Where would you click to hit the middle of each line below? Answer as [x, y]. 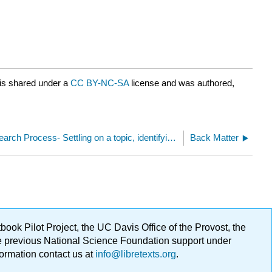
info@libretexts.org [134, 254]
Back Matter [214, 137]
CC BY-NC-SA [101, 83]
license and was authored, [183, 83]
